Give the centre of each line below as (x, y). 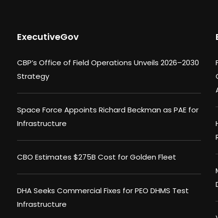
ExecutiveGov (48, 37)
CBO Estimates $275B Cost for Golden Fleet (97, 157)
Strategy (33, 76)
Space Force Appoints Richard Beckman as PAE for (108, 110)
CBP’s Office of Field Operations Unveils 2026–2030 (108, 63)
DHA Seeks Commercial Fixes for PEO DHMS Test (103, 191)
